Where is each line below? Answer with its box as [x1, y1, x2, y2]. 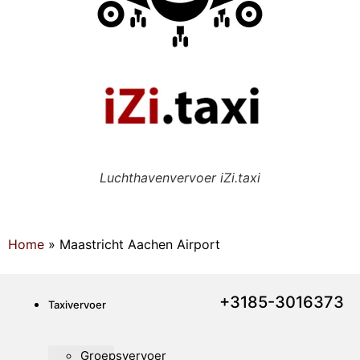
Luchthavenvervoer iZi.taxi [100, 170, 260, 186]
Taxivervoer [48, 297, 106, 311]
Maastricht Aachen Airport [59, 236, 220, 253]
